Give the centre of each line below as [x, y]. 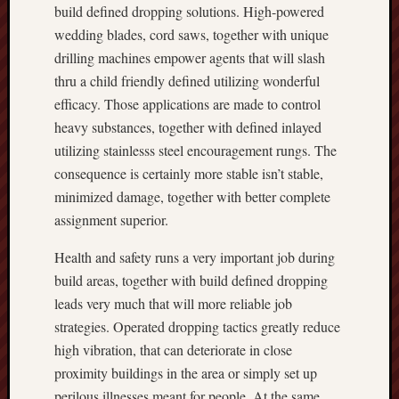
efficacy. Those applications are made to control [187, 104]
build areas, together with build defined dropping [191, 280]
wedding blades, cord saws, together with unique [191, 34]
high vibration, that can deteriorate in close [173, 350]
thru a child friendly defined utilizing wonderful [187, 81]
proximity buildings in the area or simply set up [186, 373]
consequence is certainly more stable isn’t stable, [189, 173]
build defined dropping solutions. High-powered [189, 11]
